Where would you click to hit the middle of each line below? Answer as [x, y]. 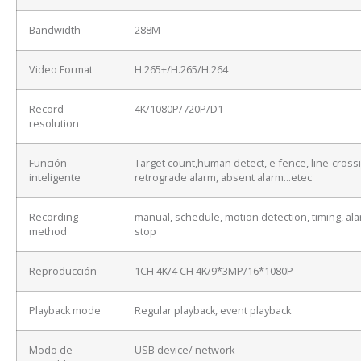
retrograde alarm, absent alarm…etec [223, 178]
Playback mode [65, 311]
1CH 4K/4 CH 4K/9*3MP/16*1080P [214, 272]
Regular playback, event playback [213, 311]
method [48, 232]
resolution [54, 124]
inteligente [55, 178]
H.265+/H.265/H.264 [181, 70]
